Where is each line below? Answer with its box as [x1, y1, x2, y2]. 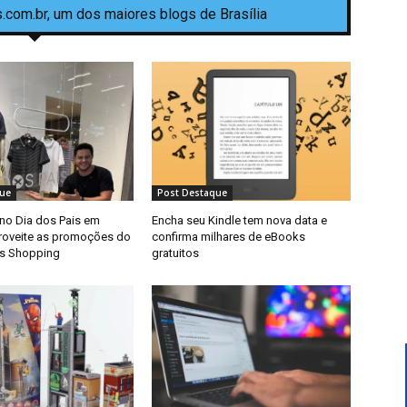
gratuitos [152, 246, 200, 261]
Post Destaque [157, 186, 228, 200]
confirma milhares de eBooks [152, 230, 306, 244]
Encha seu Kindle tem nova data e [152, 213, 328, 228]
